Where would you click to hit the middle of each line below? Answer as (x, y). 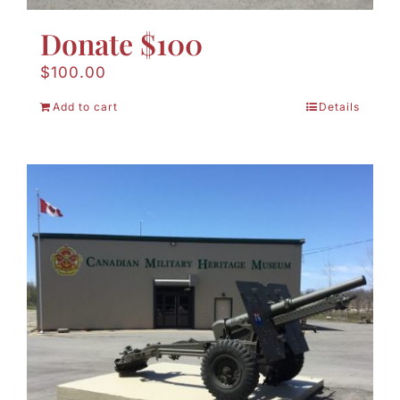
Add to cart (85, 107)
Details (339, 107)
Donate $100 (121, 44)
